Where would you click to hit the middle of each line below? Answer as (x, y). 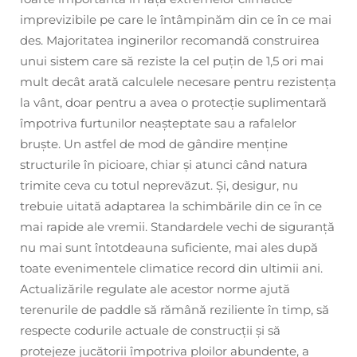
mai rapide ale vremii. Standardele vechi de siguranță (177, 226)
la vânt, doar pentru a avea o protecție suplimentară (173, 102)
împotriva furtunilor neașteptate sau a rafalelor (158, 123)
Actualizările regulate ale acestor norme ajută (155, 288)
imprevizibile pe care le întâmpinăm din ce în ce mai (176, 19)
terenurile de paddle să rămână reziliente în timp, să (175, 309)
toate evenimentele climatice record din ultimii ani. (171, 268)
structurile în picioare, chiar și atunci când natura (164, 164)
